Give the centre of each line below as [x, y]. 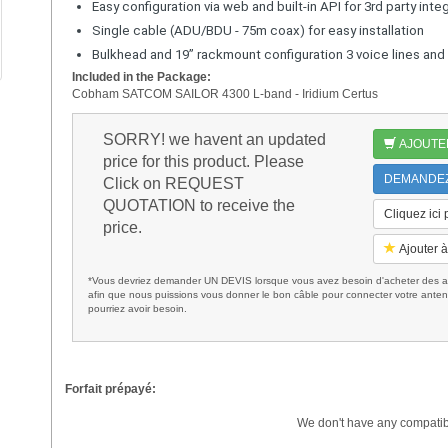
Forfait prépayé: [110, 388]
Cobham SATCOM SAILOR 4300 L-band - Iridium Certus [224, 93]
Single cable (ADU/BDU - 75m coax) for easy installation [257, 30]
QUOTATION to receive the [198, 205]
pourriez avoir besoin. [137, 308]
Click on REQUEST [173, 183]
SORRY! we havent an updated [214, 139]
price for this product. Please [203, 161]
